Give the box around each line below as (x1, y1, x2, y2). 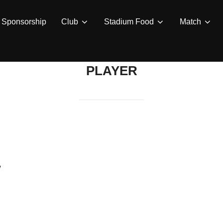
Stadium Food (104, 17, 154, 26)
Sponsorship (1, 17, 46, 26)
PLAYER (86, 63, 137, 78)
